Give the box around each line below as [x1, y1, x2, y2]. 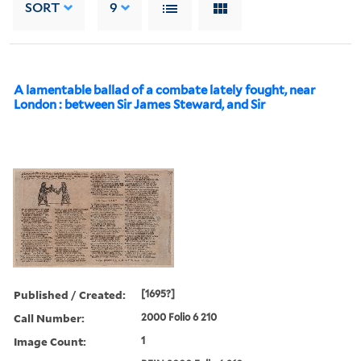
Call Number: [14, 309, 85, 326]
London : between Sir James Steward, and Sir [14, 97, 265, 112]
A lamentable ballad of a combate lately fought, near [14, 82, 315, 98]
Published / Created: [14, 286, 126, 302]
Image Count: [14, 333, 86, 349]
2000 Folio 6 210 [141, 310, 218, 323]
